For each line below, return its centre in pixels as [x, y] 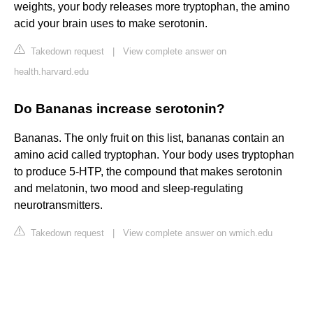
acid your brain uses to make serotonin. [111, 24]
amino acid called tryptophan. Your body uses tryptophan [154, 155]
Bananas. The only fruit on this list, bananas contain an [149, 138]
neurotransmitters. [58, 205]
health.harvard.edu [51, 72]
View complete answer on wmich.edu [198, 233]
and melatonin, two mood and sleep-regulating [129, 189]
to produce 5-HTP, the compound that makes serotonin [148, 172]
